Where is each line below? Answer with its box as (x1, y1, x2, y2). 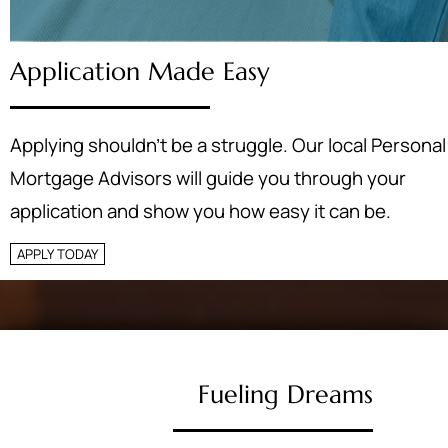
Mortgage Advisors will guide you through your (10, 165, 406, 191)
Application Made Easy (10, 56, 270, 87)
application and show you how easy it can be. (10, 198, 391, 224)
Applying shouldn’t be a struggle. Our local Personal (10, 132, 446, 158)
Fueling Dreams (198, 379, 373, 410)
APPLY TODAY (17, 245, 98, 263)
